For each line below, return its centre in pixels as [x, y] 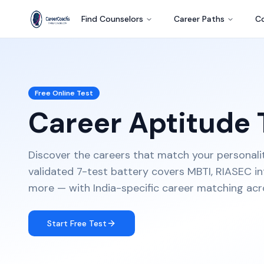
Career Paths [199, 19]
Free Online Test [64, 93]
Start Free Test [77, 223]
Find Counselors [112, 19]
